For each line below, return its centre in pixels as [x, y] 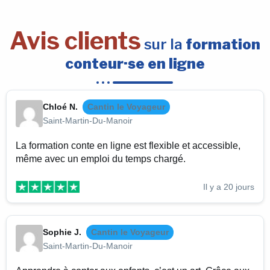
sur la [163, 45]
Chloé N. [60, 107]
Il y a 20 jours [229, 187]
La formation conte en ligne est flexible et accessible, [128, 146]
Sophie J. [62, 232]
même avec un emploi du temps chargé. [101, 159]
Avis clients [75, 41]
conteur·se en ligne [135, 64]
